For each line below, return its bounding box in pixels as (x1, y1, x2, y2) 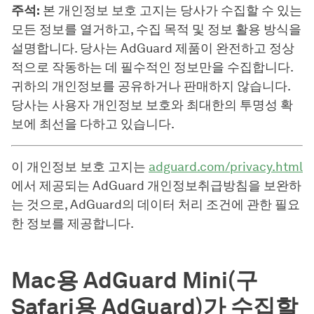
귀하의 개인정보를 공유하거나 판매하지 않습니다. (11, 78, 290, 94)
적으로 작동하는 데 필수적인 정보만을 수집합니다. (11, 59, 293, 75)
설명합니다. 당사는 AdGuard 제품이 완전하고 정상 (11, 40, 294, 56)
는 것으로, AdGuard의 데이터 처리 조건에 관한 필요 (11, 196, 300, 212)
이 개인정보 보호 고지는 (11, 158, 149, 175)
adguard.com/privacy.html (149, 158, 303, 175)
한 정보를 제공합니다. (11, 215, 134, 231)
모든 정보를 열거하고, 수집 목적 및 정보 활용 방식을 (11, 21, 301, 37)
